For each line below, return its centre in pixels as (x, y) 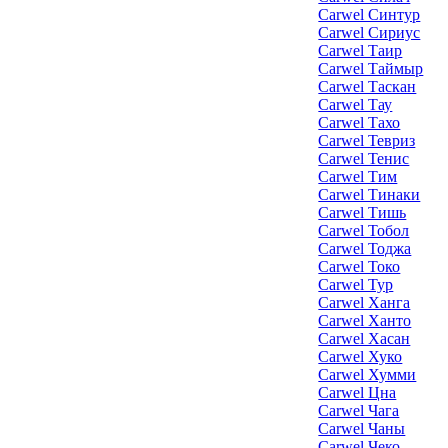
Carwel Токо (359, 266)
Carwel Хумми (367, 374)
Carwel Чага (359, 410)
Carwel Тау (355, 104)
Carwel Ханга (364, 302)
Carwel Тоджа (365, 248)
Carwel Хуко (360, 356)
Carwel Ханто (365, 320)
